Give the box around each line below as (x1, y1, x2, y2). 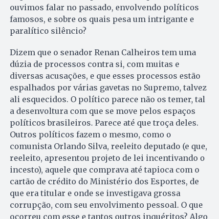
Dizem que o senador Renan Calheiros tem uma (10, 47, 196, 57)
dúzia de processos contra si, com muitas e (10, 59, 179, 69)
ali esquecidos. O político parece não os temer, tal (10, 94, 205, 104)
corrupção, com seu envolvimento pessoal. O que (10, 199, 203, 210)
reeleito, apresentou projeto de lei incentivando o (10, 153, 205, 163)
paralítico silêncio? (10, 25, 87, 36)
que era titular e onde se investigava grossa (10, 188, 180, 198)
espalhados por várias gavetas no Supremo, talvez (10, 82, 207, 92)
